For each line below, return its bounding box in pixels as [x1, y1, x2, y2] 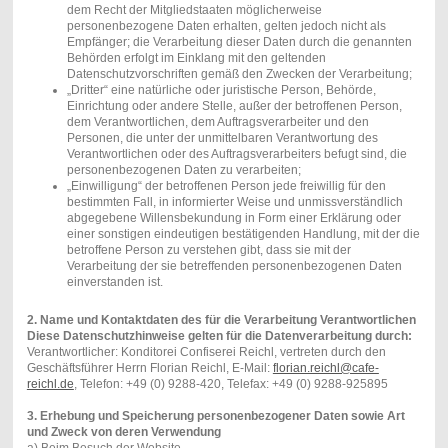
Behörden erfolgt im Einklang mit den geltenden [66, 51, 326, 66]
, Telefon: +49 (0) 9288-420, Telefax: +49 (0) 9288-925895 [73, 377, 388, 392]
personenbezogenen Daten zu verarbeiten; [66, 163, 301, 178]
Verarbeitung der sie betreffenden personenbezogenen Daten [66, 259, 402, 274]
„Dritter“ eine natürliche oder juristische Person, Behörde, [66, 83, 376, 98]
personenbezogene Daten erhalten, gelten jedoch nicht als [66, 19, 386, 34]
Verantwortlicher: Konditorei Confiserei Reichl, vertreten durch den [26, 345, 386, 360]
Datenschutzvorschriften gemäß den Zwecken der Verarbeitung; [66, 67, 412, 82]
